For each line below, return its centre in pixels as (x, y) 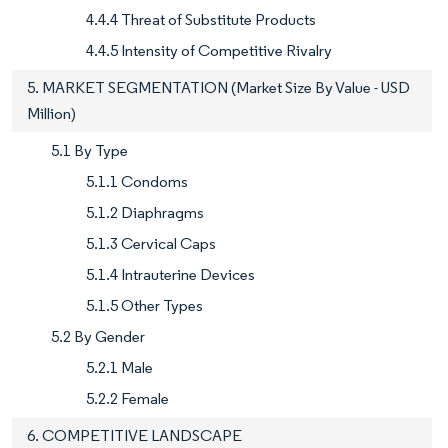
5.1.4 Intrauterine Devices (170, 275)
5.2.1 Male (119, 368)
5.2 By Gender (98, 337)
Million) (51, 114)
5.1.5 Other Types (144, 306)
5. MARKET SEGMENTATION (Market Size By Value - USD (218, 88)
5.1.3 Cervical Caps (151, 244)
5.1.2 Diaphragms (145, 213)
